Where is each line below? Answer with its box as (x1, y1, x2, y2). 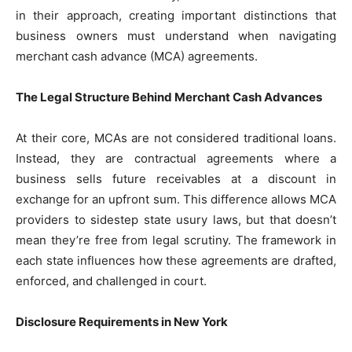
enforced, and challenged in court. (16, 273, 207, 289)
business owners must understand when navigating (16, 28, 336, 44)
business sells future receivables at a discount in (16, 171, 336, 187)
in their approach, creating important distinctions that (16, 8, 336, 24)
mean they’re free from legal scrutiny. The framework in (16, 233, 336, 248)
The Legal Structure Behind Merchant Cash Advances (16, 90, 322, 105)
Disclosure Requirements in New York (16, 314, 228, 330)
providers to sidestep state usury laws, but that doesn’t (16, 212, 336, 228)
